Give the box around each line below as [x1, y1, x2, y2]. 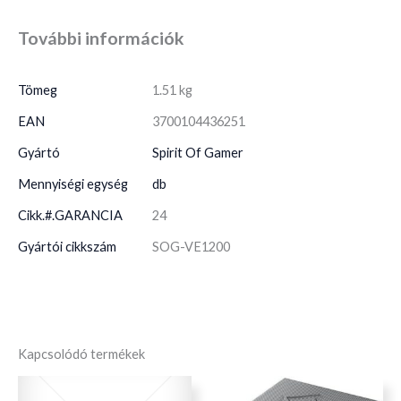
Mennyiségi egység [18, 176, 128, 192]
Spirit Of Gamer [152, 145, 243, 161]
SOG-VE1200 [152, 239, 230, 255]
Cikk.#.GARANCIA [18, 208, 123, 224]
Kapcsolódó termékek [18, 346, 145, 363]
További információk [18, 28, 184, 49]
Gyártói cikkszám [18, 239, 116, 255]
